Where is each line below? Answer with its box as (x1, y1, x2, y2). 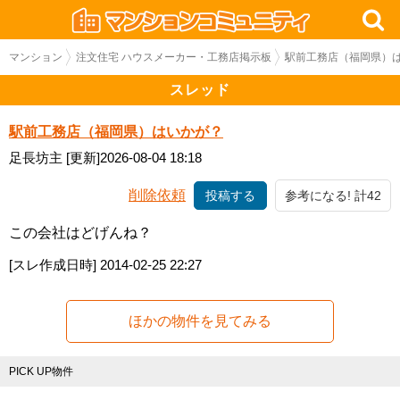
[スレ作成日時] (9, 257, 100, 272)
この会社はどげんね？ (9, 225, 152, 240)
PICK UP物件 (9, 365, 73, 378)
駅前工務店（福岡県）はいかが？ (9, 124, 223, 139)
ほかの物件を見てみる (129, 313, 271, 329)
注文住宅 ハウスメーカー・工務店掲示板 (76, 51, 271, 63)
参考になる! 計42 (285, 187, 381, 203)
